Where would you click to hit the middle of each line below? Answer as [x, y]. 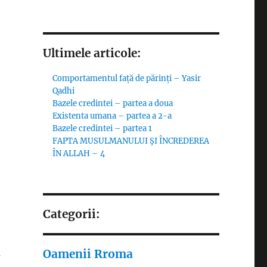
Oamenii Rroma [88, 254]
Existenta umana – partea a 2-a [112, 116]
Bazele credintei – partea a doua [113, 103]
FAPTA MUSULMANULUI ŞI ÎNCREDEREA [131, 141]
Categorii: [71, 214]
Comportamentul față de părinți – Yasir [127, 78]
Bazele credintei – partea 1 [103, 128]
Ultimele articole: [91, 53]
